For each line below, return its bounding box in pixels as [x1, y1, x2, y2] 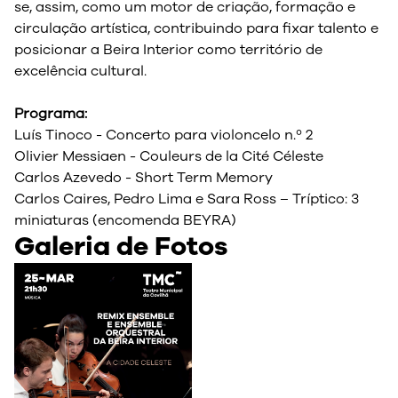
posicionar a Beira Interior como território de [14, 40, 322, 60]
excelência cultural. [14, 61, 147, 81]
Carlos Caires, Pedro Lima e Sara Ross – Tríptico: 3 [14, 189, 359, 209]
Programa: [14, 104, 87, 123]
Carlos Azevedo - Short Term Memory [14, 168, 273, 187]
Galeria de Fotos [14, 228, 227, 265]
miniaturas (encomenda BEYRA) [14, 211, 236, 230]
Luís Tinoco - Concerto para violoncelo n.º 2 [14, 125, 313, 145]
